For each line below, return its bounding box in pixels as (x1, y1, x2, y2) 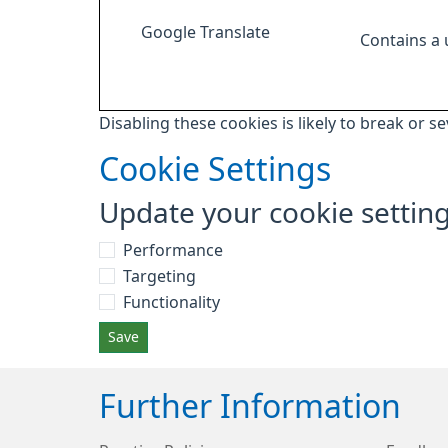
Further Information (99, 391, 401, 423)
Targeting (123, 268, 196, 284)
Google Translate (140, 24, 270, 40)
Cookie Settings (99, 154, 331, 186)
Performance (123, 242, 223, 258)
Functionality (123, 294, 220, 310)
